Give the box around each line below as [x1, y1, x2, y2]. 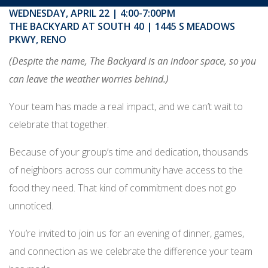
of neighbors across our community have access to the [9, 163, 243, 176]
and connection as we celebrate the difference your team [9, 245, 252, 258]
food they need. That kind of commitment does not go [9, 181, 236, 194]
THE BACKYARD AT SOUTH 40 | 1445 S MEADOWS [9, 20, 235, 33]
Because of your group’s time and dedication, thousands [9, 145, 248, 159]
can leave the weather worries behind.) [9, 72, 169, 86]
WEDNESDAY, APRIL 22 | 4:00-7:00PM [9, 7, 175, 20]
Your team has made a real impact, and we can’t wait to [9, 100, 243, 113]
